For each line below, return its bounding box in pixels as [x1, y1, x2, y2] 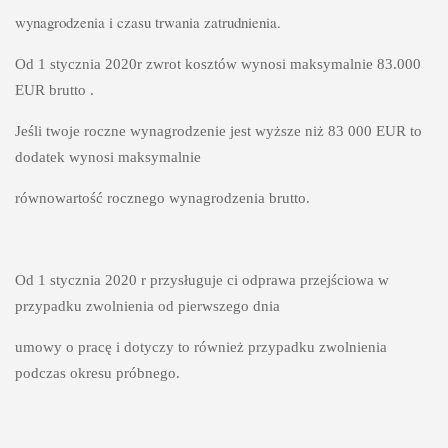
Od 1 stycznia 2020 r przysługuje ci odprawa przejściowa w [14, 271, 389, 288]
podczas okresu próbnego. [14, 364, 184, 381]
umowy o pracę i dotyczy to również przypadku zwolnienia [14, 338, 387, 355]
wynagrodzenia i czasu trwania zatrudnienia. [14, 11, 285, 32]
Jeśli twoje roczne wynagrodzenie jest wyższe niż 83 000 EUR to [14, 122, 422, 139]
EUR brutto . [14, 81, 94, 98]
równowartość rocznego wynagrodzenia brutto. [14, 189, 310, 206]
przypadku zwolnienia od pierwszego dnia [14, 297, 284, 314]
